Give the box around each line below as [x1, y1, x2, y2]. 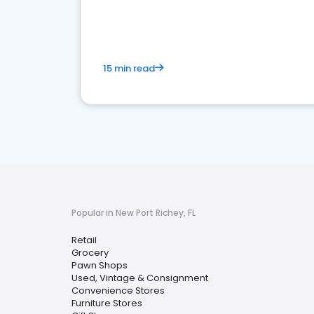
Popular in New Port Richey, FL [71, 207, 196, 219]
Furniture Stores [71, 296, 142, 310]
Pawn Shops [71, 259, 128, 272]
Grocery [71, 246, 109, 259]
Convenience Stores [71, 284, 165, 297]
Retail [71, 233, 97, 247]
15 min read [103, 62, 155, 75]
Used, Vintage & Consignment [71, 271, 208, 285]
